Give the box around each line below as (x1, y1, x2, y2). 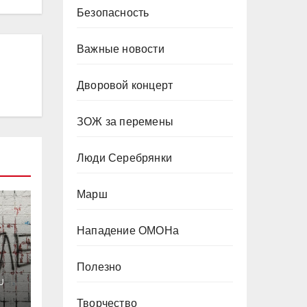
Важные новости (77, 43, 164, 55)
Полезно (77, 261, 122, 273)
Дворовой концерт (77, 79, 173, 91)
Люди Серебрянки (77, 152, 172, 164)
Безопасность (77, 7, 149, 19)
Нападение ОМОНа (77, 225, 179, 236)
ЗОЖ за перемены (77, 116, 173, 127)
